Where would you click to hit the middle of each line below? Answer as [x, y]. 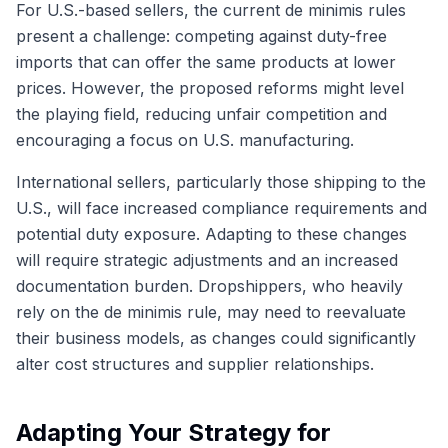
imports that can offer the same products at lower [206, 61]
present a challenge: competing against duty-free [201, 35]
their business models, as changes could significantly [216, 337]
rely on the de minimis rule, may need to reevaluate [211, 311]
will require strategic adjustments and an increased [207, 259]
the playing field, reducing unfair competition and [201, 113]
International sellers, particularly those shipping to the [221, 181]
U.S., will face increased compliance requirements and [221, 207]
